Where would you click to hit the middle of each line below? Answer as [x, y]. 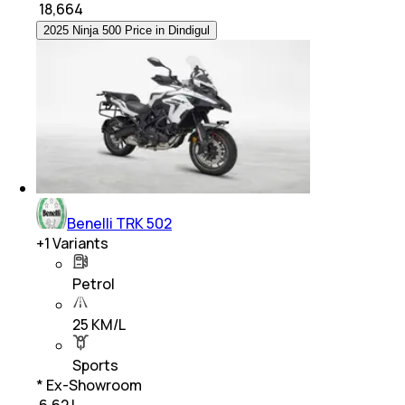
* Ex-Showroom [89, 386]
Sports [95, 366]
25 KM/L [99, 325]
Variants [79, 244]
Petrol [94, 284]
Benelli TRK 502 [119, 224]
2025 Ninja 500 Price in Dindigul [127, 31]
